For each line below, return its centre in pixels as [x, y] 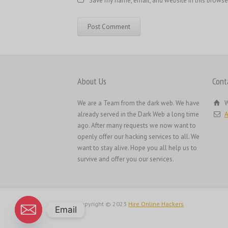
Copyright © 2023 [103, 204]
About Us [92, 81]
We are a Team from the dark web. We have [138, 103]
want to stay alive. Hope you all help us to [137, 148]
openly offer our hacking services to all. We [138, 137]
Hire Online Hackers [156, 204]
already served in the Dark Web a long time [138, 114]
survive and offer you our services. [126, 159]
